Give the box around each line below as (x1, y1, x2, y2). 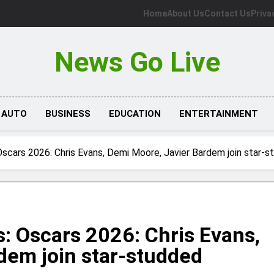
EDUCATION (108, 108, 161, 119)
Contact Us (204, 9, 251, 18)
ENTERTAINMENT (179, 108, 258, 119)
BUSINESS (45, 108, 91, 119)
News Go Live (54, 46, 220, 78)
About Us (167, 9, 204, 18)
